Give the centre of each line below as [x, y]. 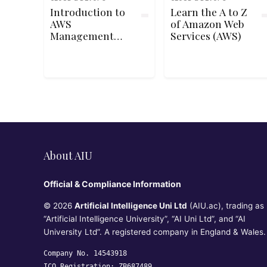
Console [69, 47]
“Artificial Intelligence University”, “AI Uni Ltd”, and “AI [144, 219]
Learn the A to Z [209, 12]
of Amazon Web [176, 24]
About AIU [68, 156]
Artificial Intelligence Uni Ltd [131, 206]
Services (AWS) [226, 35]
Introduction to [87, 12]
